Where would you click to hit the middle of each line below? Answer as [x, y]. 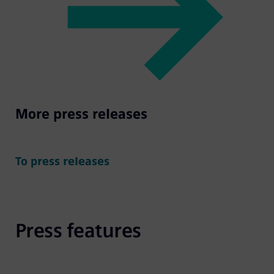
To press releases [62, 162]
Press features [78, 231]
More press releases [81, 114]
